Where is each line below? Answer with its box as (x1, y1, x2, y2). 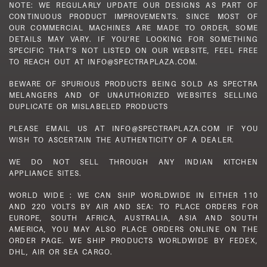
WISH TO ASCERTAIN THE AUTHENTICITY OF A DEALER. (9, 135, 235, 144)
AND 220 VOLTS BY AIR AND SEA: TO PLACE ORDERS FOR (9, 201, 258, 211)
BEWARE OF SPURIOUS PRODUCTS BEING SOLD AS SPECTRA (9, 79, 258, 88)
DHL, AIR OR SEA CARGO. (9, 247, 113, 256)
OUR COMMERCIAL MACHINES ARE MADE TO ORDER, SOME (9, 23, 258, 32)
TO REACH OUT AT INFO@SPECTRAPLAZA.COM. (9, 57, 198, 66)
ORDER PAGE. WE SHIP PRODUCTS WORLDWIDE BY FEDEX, (9, 235, 258, 245)
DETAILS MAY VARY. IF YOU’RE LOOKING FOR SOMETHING (9, 34, 258, 44)
